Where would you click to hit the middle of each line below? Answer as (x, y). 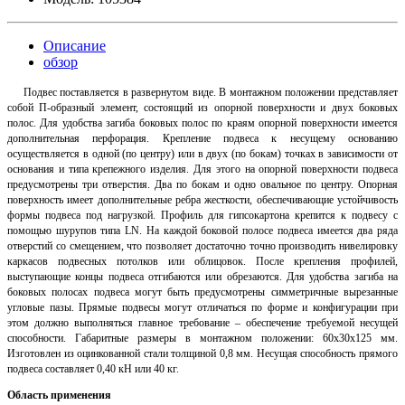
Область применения (59, 395)
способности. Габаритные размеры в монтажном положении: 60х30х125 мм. (202, 338)
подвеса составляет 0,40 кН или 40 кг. (93, 368)
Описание (75, 45)
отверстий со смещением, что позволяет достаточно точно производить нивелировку (202, 245)
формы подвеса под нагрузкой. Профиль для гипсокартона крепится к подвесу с (202, 215)
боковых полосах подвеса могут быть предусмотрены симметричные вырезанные (202, 292)
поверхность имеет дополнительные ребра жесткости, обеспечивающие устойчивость (202, 199)
